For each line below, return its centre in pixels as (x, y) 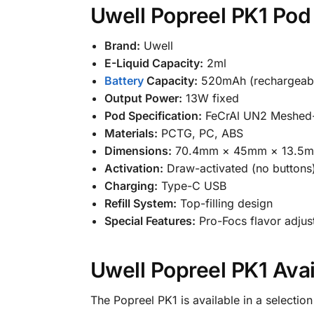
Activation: (134, 169)
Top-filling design (224, 204)
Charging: (131, 186)
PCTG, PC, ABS (200, 134)
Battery (124, 81)
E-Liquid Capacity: (153, 63)
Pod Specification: (153, 116)
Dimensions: (138, 151)
